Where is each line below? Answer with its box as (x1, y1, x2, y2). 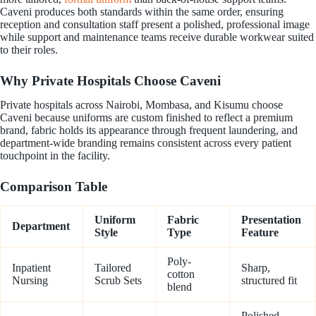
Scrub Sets (95, 274, 142, 287)
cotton (167, 268, 195, 281)
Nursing (12, 274, 48, 287)
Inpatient (12, 262, 51, 274)
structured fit (241, 274, 297, 287)
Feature (241, 226, 279, 239)
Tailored (95, 262, 131, 274)
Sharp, (241, 262, 270, 274)
